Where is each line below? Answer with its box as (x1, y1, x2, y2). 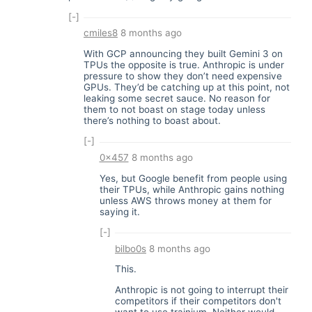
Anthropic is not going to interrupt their (115, 283, 288, 295)
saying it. (99, 205, 140, 217)
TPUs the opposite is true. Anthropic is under (84, 58, 284, 70)
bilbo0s (115, 242, 146, 254)
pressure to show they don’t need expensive (84, 70, 282, 81)
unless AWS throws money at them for (99, 194, 272, 206)
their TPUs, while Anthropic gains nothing (99, 183, 284, 195)
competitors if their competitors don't (115, 295, 281, 306)
